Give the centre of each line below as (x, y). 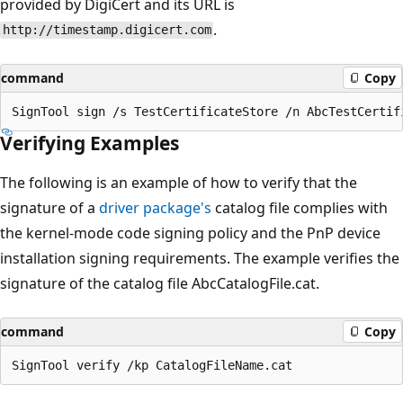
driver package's (155, 207)
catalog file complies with (300, 207)
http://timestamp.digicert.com (107, 30)
